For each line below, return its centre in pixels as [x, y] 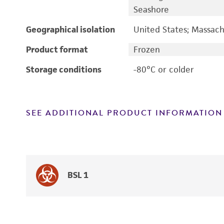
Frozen [146, 49]
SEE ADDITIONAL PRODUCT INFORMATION [124, 113]
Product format [57, 49]
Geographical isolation [70, 29]
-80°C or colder [163, 69]
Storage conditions [64, 69]
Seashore [151, 9]
